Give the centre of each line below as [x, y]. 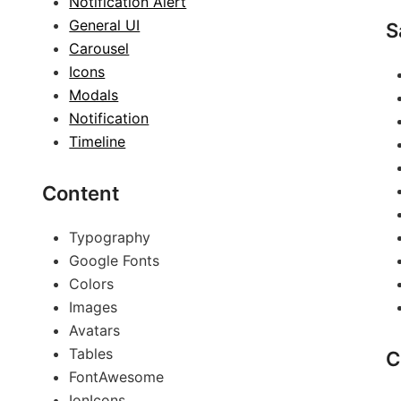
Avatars [95, 330]
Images [94, 307]
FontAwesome [117, 377]
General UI [105, 25]
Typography [110, 237]
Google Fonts [115, 260]
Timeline [98, 141]
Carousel [99, 48]
